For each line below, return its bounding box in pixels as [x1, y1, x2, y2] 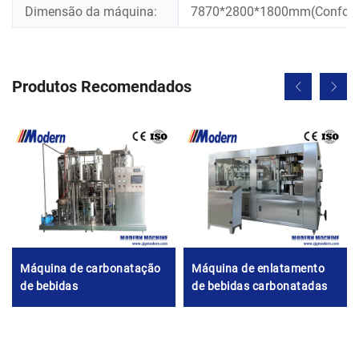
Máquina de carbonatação [20, 262, 161, 276]
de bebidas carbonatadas [192, 280, 328, 293]
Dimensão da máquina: [25, 4, 157, 20]
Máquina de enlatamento [192, 262, 325, 276]
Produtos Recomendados [12, 77, 192, 97]
